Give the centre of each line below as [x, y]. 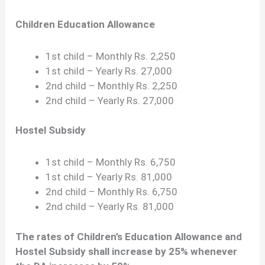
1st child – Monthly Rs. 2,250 [111, 56]
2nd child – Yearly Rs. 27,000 [110, 100]
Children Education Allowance [85, 24]
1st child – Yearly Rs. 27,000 [109, 71]
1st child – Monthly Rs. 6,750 [111, 162]
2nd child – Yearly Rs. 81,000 [110, 207]
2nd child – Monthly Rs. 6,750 [112, 192]
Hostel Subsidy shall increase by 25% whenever [127, 251]
